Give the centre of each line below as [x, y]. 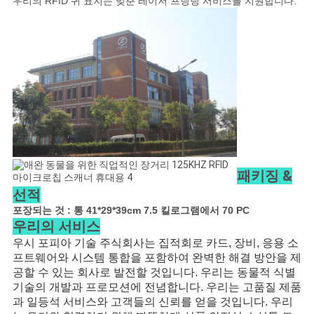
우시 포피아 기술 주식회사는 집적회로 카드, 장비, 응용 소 [155, 243]
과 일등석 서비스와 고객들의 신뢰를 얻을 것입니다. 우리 [152, 301]
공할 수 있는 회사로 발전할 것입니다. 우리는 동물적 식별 [154, 272]
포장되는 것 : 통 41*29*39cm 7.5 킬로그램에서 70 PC [131, 210]
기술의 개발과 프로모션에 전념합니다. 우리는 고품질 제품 [157, 287]
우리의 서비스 [56, 226]
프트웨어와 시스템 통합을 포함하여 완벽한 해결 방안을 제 [157, 257]
